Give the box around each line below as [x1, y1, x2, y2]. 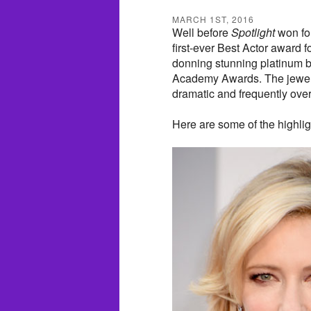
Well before [172, 24, 231, 40]
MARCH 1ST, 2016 [172, 12, 254, 25]
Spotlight [231, 24, 275, 40]
